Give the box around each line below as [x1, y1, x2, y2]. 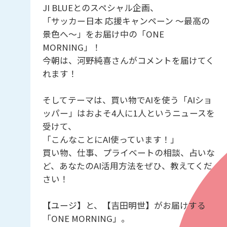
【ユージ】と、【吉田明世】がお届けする [42, 199, 206, 211]
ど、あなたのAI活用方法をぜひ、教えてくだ [42, 159, 212, 172]
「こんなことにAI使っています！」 [42, 133, 179, 145]
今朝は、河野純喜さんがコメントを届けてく [42, 54, 214, 66]
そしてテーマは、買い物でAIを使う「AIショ [42, 93, 212, 106]
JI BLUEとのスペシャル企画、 [42, 1, 159, 14]
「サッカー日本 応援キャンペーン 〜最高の [42, 14, 210, 27]
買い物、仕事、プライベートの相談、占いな [42, 146, 215, 159]
